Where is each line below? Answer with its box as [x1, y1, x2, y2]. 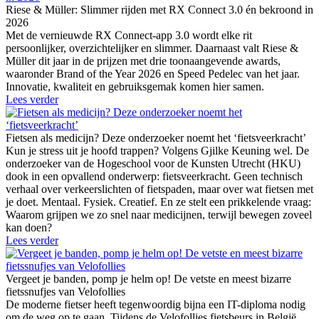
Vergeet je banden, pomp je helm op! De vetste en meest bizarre [6, 272, 291, 285]
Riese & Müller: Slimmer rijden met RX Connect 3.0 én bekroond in [6, 3, 313, 16]
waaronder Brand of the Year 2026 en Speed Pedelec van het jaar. [6, 67, 300, 80]
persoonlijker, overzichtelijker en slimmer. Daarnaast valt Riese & [6, 41, 298, 54]
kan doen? [6, 221, 52, 234]
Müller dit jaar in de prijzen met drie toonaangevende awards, [6, 54, 281, 67]
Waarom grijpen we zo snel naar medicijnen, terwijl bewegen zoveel [6, 208, 312, 221]
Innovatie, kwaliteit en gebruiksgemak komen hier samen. [6, 80, 264, 93]
